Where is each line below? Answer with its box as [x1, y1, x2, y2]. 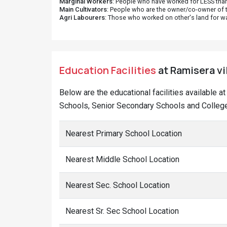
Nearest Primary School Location [65, 129, 182, 138]
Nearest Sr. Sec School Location [65, 206, 179, 216]
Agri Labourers [59, 14, 105, 21]
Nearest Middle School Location [65, 155, 179, 164]
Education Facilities [59, 63, 156, 77]
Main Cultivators [59, 6, 107, 13]
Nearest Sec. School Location [65, 180, 170, 190]
